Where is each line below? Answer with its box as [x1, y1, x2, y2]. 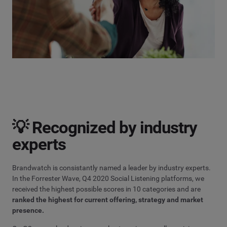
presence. [12, 206, 44, 214]
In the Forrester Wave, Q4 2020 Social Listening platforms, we [12, 174, 204, 182]
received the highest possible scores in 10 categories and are [12, 184, 201, 193]
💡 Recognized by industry [12, 118, 198, 138]
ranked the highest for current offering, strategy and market [12, 195, 203, 204]
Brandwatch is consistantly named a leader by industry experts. [12, 163, 211, 172]
